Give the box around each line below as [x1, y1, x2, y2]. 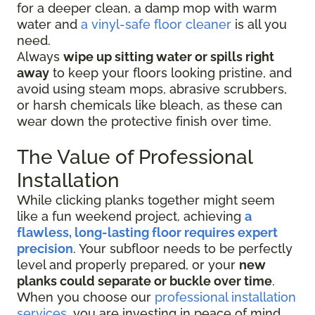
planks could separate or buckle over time [17, 274, 272, 289]
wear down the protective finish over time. [17, 114, 271, 129]
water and [17, 17, 81, 32]
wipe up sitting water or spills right [63, 49, 274, 65]
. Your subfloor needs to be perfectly [73, 241, 292, 257]
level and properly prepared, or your [17, 257, 239, 273]
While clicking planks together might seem [17, 193, 275, 208]
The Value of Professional [17, 146, 252, 169]
